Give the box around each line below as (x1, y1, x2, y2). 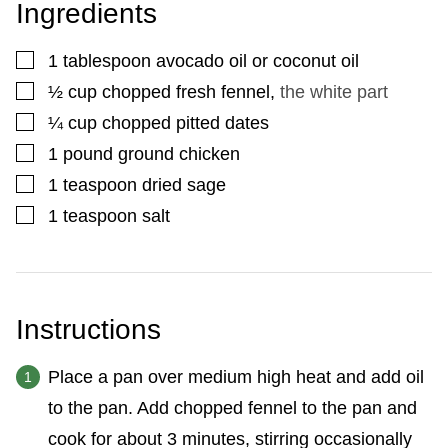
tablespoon (63, 50, 151, 71)
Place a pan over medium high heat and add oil (48, 366, 424, 387)
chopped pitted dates (102, 112, 269, 133)
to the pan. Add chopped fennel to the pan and (48, 397, 417, 418)
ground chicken (118, 143, 240, 164)
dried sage (142, 174, 226, 195)
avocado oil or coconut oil (156, 50, 359, 71)
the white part (280, 81, 388, 102)
